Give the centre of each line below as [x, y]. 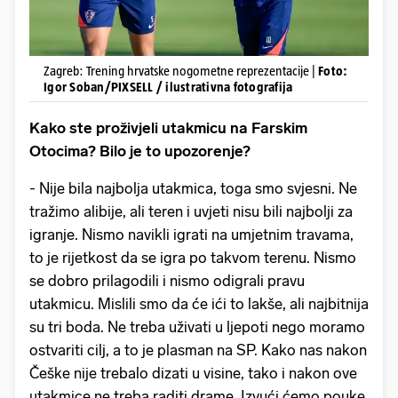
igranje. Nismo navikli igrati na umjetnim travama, [191, 235]
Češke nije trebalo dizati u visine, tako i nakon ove [193, 374]
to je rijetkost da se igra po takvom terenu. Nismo [193, 258]
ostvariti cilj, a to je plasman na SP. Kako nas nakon [198, 350]
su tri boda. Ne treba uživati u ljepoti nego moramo [197, 327]
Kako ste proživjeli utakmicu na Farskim [168, 128]
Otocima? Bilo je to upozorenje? [140, 151]
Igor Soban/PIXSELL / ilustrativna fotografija [168, 87]
